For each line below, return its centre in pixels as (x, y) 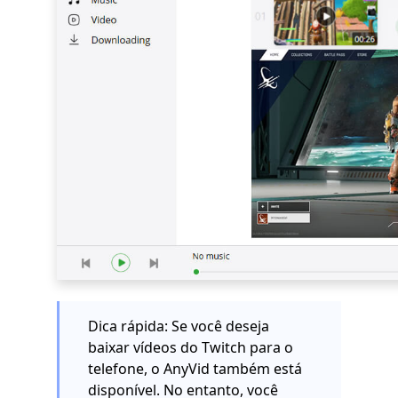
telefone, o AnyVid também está (195, 369)
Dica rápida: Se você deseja (179, 326)
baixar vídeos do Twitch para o (191, 348)
